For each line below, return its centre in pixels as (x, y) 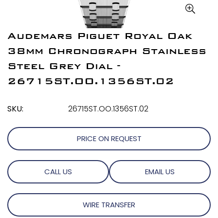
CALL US (58, 172)
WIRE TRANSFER (109, 205)
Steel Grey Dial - (64, 66)
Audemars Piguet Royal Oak (100, 36)
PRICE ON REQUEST (109, 139)
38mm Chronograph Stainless (107, 51)
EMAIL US (160, 172)
